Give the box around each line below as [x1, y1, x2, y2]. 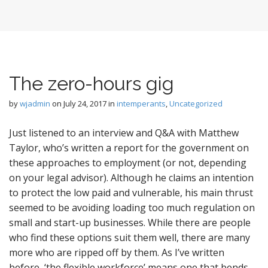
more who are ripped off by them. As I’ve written [9, 246, 224, 259]
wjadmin [20, 98, 50, 109]
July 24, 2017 [63, 98, 106, 109]
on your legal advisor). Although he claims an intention [9, 171, 254, 184]
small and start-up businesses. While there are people [9, 216, 251, 229]
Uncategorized [169, 98, 223, 109]
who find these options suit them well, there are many [9, 231, 250, 244]
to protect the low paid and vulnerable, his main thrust [9, 186, 253, 199]
